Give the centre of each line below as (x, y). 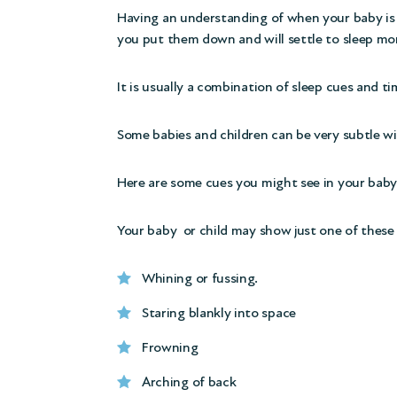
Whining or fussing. (200, 279)
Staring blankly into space (219, 313)
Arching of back (189, 382)
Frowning (170, 348)
